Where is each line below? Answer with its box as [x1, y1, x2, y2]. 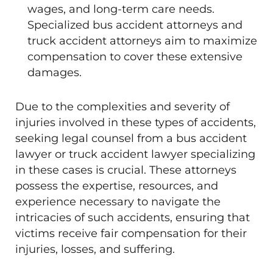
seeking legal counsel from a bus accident [15, 132, 247, 145]
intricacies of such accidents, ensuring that [15, 211, 250, 224]
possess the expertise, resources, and [15, 179, 218, 193]
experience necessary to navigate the [15, 195, 221, 208]
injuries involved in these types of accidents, [15, 116, 256, 129]
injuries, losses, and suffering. [15, 243, 175, 256]
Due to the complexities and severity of [15, 100, 230, 113]
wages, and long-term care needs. [27, 2, 214, 16]
